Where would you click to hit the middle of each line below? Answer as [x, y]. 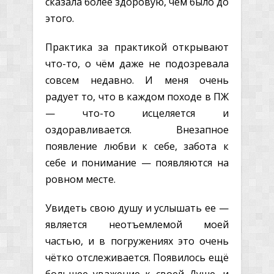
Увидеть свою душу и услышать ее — [137, 208]
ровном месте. [80, 179]
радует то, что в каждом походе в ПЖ [137, 96]
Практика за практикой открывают [137, 47]
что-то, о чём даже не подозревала [137, 63]
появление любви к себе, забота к [137, 146]
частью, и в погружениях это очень [137, 241]
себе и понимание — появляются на [137, 162]
